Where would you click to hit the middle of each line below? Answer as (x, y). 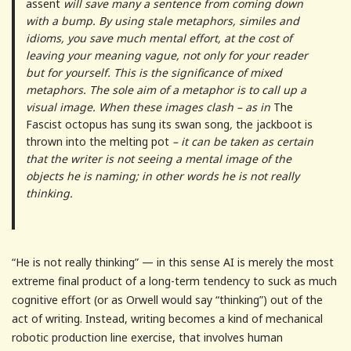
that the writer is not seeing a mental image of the (158, 159)
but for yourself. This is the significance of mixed (154, 73)
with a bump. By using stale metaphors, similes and (162, 21)
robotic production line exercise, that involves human (147, 338)
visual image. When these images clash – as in (149, 107)
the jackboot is (274, 125)
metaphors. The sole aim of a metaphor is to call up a (166, 90)
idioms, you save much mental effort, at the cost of (159, 38)
